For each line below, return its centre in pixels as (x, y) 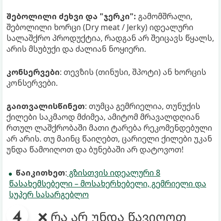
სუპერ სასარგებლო (49, 195)
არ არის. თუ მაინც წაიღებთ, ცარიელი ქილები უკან (109, 139)
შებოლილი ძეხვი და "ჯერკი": (71, 17)
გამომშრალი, (164, 17)
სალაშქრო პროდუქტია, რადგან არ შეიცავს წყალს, (110, 38)
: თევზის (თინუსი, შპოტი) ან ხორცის (133, 72)
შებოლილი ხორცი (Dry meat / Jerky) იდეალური (100, 27)
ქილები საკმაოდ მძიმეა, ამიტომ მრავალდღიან (103, 117)
